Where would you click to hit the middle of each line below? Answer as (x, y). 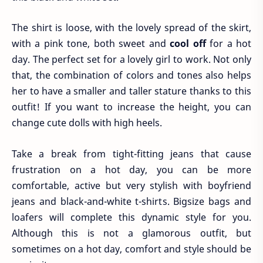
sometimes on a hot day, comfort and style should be (131, 249)
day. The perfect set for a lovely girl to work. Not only (131, 60)
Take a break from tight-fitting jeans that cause (131, 154)
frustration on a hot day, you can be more (131, 169)
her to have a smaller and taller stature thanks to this (131, 91)
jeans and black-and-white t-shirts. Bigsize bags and (131, 201)
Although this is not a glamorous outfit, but (131, 233)
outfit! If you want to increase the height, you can (131, 107)
